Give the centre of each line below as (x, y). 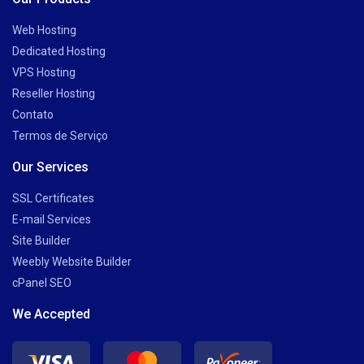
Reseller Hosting (54, 93)
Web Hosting (44, 30)
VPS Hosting (44, 72)
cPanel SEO (42, 283)
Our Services (50, 167)
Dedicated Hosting (59, 51)
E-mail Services (52, 219)
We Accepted (51, 314)
